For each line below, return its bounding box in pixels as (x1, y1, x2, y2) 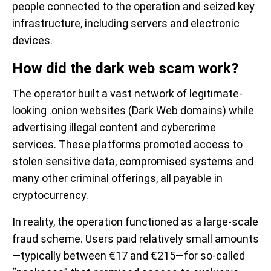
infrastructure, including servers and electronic (12, 17, 240, 30)
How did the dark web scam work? (12, 60, 238, 77)
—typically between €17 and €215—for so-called (12, 249, 245, 262)
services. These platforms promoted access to (12, 138, 243, 151)
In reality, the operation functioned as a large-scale (12, 215, 258, 228)
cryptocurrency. (12, 189, 88, 201)
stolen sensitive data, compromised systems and (12, 155, 253, 168)
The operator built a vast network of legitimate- (12, 87, 243, 100)
